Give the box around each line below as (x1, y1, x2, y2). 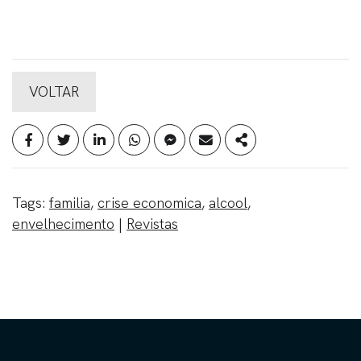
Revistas (127, 214, 178, 233)
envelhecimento (12, 214, 114, 233)
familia (49, 193, 90, 212)
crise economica (98, 193, 201, 212)
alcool (209, 193, 247, 212)
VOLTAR (29, 81, 79, 101)
